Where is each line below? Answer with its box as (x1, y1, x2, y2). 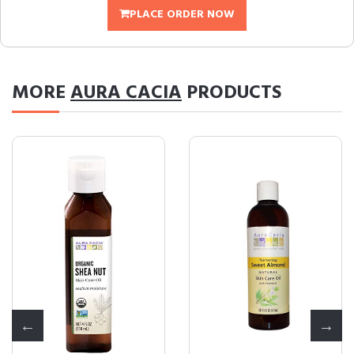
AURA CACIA (70, 78, 182, 108)
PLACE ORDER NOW (130, 6, 235, 24)
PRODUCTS (182, 78, 281, 108)
